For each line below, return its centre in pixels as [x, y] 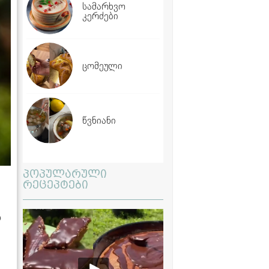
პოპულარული [65, 174]
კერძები [100, 16]
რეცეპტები [56, 184]
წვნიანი [99, 120]
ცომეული [102, 65]
